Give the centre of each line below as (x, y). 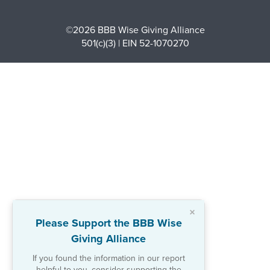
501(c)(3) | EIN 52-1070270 (135, 43)
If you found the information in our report (108, 258)
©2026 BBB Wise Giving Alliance (135, 30)
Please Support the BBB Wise (108, 223)
